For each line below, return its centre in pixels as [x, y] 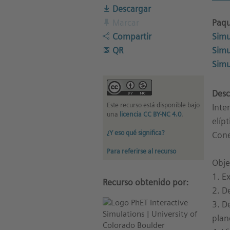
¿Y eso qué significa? [135, 133]
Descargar [130, 9]
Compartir [131, 37]
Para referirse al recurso [141, 151]
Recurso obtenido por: [145, 183]
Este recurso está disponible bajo [153, 105]
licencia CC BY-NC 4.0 [150, 114]
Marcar [124, 23]
